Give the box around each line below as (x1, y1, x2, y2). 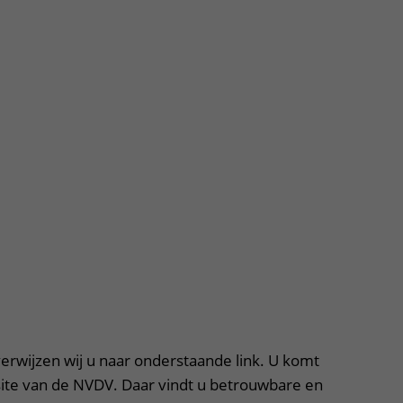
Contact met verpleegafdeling (120, 13, 300, 31)
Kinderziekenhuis (120, 77, 226, 95)
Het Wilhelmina (120, 56, 215, 74)
